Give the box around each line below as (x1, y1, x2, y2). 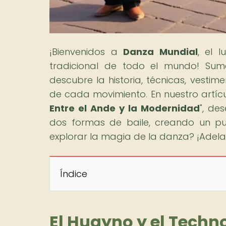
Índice (60, 167, 87, 180)
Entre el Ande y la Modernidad (49, 101, 200, 115)
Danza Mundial (123, 45, 198, 58)
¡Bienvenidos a (49, 45, 124, 58)
